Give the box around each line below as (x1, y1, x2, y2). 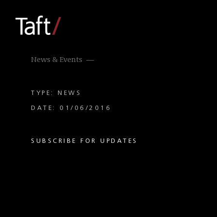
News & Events (31, 56, 82, 64)
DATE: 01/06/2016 (31, 105, 111, 111)
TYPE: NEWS (31, 90, 81, 96)
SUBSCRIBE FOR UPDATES (31, 138, 138, 144)
